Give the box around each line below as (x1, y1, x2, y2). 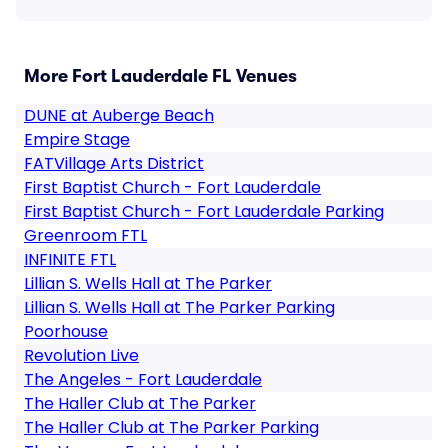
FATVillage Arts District (24, 152, 204, 175)
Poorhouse (24, 320, 108, 343)
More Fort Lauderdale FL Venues (24, 66, 297, 86)
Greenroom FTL (24, 224, 147, 247)
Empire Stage (24, 128, 130, 151)
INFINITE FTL (24, 248, 116, 271)
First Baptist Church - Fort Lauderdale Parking (24, 200, 384, 223)
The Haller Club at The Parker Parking (24, 416, 319, 439)
